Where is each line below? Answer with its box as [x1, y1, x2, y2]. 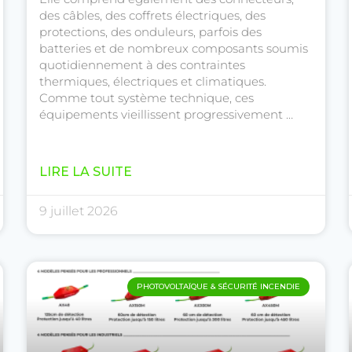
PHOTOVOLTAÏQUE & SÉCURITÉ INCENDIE [137, 281, 300, 292]
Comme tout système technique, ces [39, 90, 254, 106]
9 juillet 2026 [39, 203, 118, 219]
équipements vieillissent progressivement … [39, 107, 293, 123]
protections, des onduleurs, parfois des [39, 24, 262, 40]
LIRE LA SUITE [39, 164, 132, 180]
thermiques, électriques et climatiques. [39, 74, 266, 90]
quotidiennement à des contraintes [39, 57, 245, 73]
